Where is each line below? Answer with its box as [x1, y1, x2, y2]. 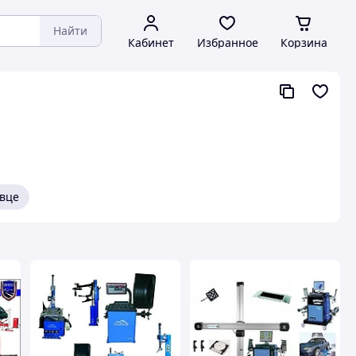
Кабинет [128, 35, 174, 50]
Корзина [280, 35, 327, 50]
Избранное [196, 35, 258, 50]
